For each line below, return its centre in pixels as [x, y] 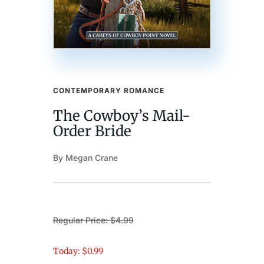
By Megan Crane [85, 158]
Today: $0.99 [78, 251]
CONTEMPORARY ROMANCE [108, 91]
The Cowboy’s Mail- [121, 116]
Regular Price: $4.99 [93, 220]
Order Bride [92, 131]
